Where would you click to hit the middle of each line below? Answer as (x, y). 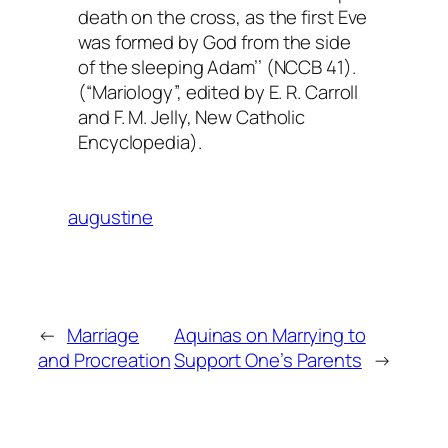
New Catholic (250, 117)
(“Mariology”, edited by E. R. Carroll (218, 92)
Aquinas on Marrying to (269, 335)
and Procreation (104, 360)
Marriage (103, 335)
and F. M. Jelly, (137, 117)
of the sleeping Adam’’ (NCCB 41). (219, 67)
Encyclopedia (134, 142)
